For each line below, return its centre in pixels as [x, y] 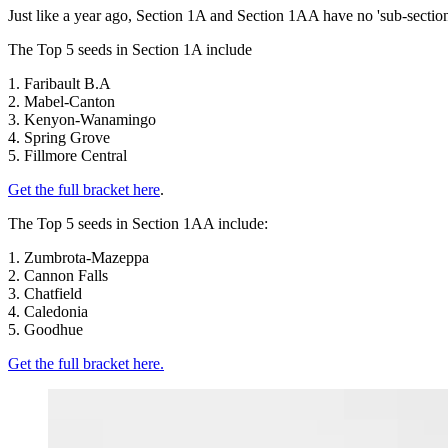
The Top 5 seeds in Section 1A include [130, 49]
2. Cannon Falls [58, 275]
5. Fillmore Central [67, 155]
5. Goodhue [45, 329]
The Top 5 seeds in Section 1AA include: [138, 223]
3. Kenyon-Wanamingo [82, 119]
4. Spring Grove [59, 137]
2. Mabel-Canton [61, 101]
